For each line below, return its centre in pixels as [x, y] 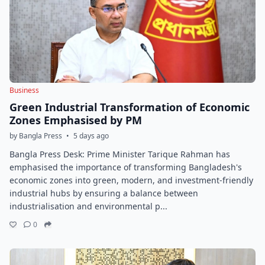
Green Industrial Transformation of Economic [130, 107]
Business [24, 90]
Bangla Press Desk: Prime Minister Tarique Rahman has [120, 154]
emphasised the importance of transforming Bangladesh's [126, 167]
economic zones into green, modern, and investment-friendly [131, 180]
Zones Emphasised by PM [76, 120]
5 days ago [91, 136]
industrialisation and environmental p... [88, 206]
